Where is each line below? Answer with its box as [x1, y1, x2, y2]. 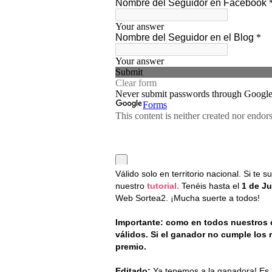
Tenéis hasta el [179, 181, 242, 191]
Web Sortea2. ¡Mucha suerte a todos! [115, 193, 260, 203]
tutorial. [147, 181, 179, 191]
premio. [115, 242, 146, 252]
